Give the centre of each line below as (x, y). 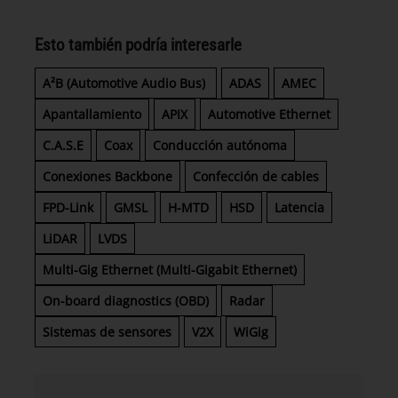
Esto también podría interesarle (138, 45)
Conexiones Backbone (107, 176)
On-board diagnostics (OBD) (126, 300)
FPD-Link (68, 207)
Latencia (299, 207)
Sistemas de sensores (107, 331)
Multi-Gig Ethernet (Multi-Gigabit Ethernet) (170, 269)
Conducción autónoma (220, 145)
